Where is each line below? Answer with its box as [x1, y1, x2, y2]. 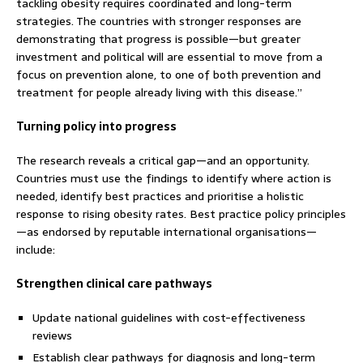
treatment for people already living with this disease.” [16, 83, 302, 101]
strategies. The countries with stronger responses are [16, 11, 301, 30]
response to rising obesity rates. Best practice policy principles [16, 204, 346, 223]
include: [16, 240, 55, 258]
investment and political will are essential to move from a [16, 47, 322, 66]
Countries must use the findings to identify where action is [16, 169, 331, 187]
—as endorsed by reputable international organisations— [16, 222, 317, 241]
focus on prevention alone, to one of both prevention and [16, 65, 321, 83]
